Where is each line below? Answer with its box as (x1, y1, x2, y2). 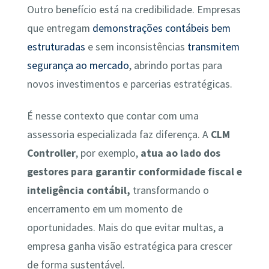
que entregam (26, 21, 92, 35)
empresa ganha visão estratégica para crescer (26, 240, 232, 253)
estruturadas (26, 40, 85, 53)
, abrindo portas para (128, 58, 222, 72)
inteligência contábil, (26, 184, 130, 198)
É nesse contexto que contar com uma (26, 109, 199, 123)
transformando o (130, 184, 209, 198)
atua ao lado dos (140, 147, 220, 160)
